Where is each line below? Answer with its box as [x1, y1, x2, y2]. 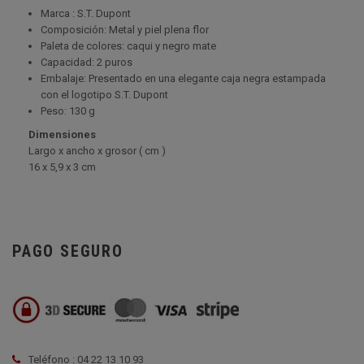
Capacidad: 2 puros [41, 56, 132, 68]
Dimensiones [28, 128, 96, 141]
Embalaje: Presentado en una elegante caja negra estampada [41, 72, 326, 84]
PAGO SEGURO [12, 241, 123, 261]
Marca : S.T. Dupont [41, 7, 131, 19]
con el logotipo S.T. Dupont [41, 89, 168, 101]
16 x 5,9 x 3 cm [28, 161, 96, 173]
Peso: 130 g [41, 105, 95, 117]
